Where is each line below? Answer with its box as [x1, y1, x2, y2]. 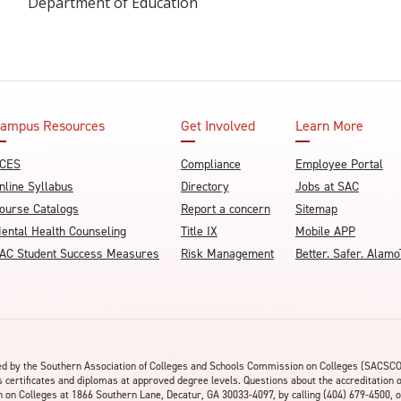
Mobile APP [294, 223, 355, 240]
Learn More [294, 116, 363, 135]
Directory [180, 178, 229, 195]
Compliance [180, 156, 241, 173]
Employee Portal [294, 156, 383, 173]
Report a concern [180, 200, 270, 218]
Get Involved [180, 116, 255, 135]
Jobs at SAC [294, 178, 359, 195]
